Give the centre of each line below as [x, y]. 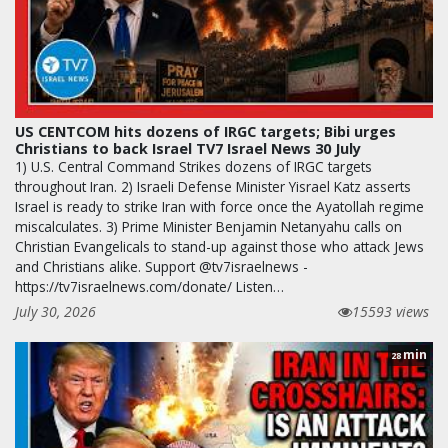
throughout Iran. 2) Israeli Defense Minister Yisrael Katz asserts [213, 186]
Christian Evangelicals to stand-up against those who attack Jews [219, 246]
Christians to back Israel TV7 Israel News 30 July [188, 148]
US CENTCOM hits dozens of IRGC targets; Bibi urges [205, 131]
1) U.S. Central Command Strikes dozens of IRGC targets [193, 166]
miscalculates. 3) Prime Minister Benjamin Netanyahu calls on [208, 226]
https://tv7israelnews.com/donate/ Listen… [149, 286]
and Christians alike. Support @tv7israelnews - [161, 266]
